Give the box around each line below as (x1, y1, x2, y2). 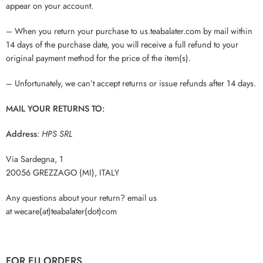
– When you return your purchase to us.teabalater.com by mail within (6, 25, 252, 38)
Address (6, 127, 37, 140)
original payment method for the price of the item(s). (6, 52, 191, 65)
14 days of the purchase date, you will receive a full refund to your (6, 38, 238, 51)
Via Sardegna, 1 (6, 153, 63, 166)
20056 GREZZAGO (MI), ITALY (6, 166, 119, 179)
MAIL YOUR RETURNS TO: (6, 102, 104, 115)
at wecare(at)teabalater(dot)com (6, 205, 117, 218)
